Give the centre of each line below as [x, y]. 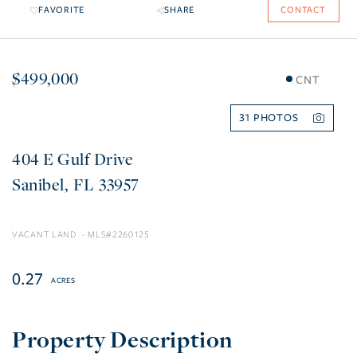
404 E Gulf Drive [73, 159]
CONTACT [303, 10]
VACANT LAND [44, 235]
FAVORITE [61, 10]
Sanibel [38, 184]
